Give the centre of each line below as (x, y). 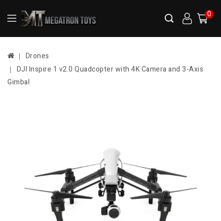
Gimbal (18, 82)
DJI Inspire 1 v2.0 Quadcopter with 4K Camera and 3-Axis (110, 70)
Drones (37, 56)
